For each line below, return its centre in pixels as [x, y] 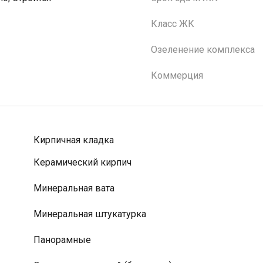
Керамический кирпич [82, 162]
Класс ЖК [173, 24]
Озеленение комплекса [203, 50]
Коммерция [177, 75]
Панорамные [62, 240]
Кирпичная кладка [73, 140]
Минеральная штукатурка [90, 214]
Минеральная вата [74, 188]
